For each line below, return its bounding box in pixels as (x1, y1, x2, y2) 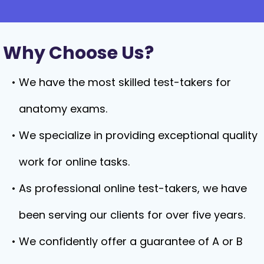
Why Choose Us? (3, 41, 154, 65)
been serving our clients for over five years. (19, 207, 245, 222)
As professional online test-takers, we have (18, 181, 247, 196)
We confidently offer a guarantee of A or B (18, 234, 243, 249)
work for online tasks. (19, 154, 130, 169)
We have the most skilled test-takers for (18, 75, 231, 90)
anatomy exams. (19, 101, 107, 116)
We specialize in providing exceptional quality (18, 128, 258, 143)
